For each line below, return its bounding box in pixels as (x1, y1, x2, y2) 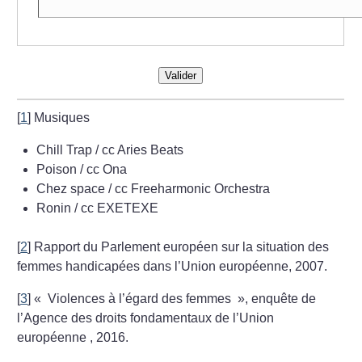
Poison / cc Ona (36, 162, 128, 176)
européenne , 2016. (17, 330, 129, 344)
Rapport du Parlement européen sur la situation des (34, 239, 330, 254)
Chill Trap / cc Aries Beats (36, 142, 184, 157)
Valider (164, 69, 196, 82)
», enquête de (238, 291, 317, 305)
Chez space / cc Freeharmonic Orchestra (36, 181, 271, 196)
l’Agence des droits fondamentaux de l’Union (17, 310, 275, 325)
